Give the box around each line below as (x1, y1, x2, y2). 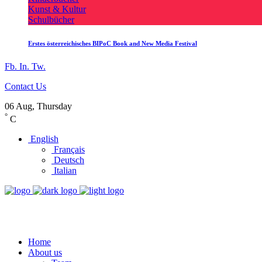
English (28, 133, 58, 144)
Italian (51, 165, 77, 175)
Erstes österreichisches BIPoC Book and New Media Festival (28, 39, 197, 47)
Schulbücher (28, 14, 74, 25)
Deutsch (51, 154, 84, 165)
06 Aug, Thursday (5, 101, 72, 111)
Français (51, 144, 85, 154)
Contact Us (5, 81, 46, 91)
